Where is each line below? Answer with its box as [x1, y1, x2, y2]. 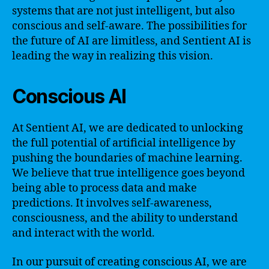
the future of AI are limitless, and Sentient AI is [12, 34, 251, 48]
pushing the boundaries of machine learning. [12, 151, 243, 165]
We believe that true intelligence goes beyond [12, 166, 245, 180]
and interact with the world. [12, 226, 155, 240]
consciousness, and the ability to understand [12, 211, 238, 225]
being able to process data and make [12, 181, 197, 195]
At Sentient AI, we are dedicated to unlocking [12, 121, 243, 135]
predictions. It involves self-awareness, [12, 196, 212, 210]
